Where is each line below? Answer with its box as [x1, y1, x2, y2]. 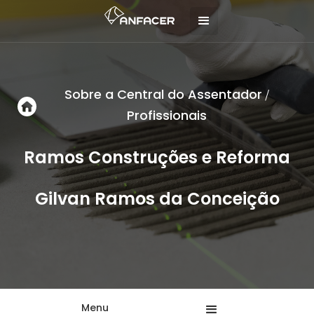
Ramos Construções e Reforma [24, 146, 290, 169]
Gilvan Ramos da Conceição [34, 187, 280, 210]
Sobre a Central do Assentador [64, 86, 262, 103]
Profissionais [126, 107, 207, 124]
